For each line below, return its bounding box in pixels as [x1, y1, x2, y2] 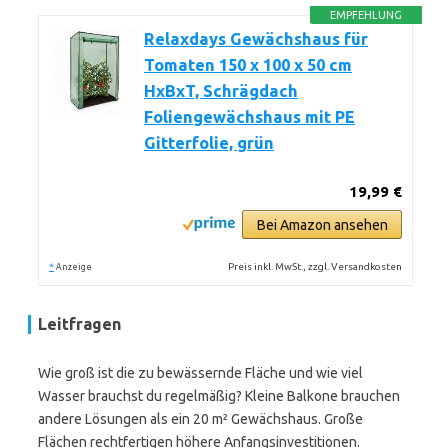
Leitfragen [38, 315, 121, 333]
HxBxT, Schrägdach [144, 82, 298, 100]
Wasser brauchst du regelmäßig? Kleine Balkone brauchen [38, 388, 400, 404]
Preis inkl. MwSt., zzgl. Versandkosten [228, 261, 403, 272]
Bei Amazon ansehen [256, 217, 388, 233]
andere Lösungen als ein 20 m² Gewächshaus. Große [38, 411, 363, 427]
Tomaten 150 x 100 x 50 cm [144, 56, 352, 74]
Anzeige [56, 262, 92, 272]
